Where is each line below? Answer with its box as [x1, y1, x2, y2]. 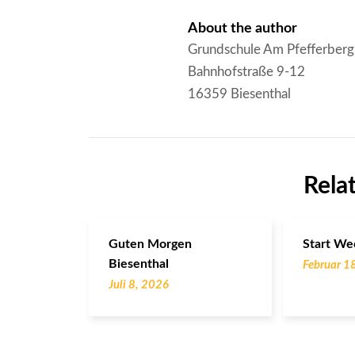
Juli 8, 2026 [109, 278, 169, 291]
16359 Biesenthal [188, 86, 292, 101]
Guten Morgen [109, 237, 192, 250]
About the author [188, 21, 298, 36]
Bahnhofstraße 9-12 [188, 64, 306, 78]
